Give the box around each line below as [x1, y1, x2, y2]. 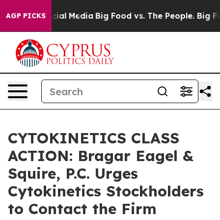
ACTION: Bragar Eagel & [8, 146, 193, 165]
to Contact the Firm [8, 199, 157, 218]
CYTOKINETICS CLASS [8, 129, 179, 147]
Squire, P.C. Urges [8, 164, 138, 183]
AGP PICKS [6, 11, 46, 20]
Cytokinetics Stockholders [8, 182, 204, 200]
